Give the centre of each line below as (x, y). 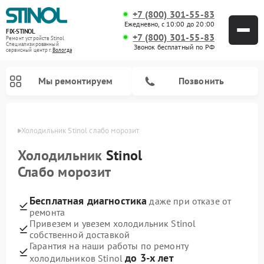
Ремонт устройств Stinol (35, 38)
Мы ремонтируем (75, 81)
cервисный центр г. (29, 49)
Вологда (62, 49)
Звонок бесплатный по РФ (174, 47)
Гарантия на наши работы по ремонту (109, 245)
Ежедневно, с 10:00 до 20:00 (169, 24)
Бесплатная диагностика (88, 200)
